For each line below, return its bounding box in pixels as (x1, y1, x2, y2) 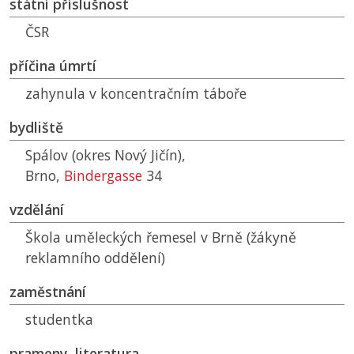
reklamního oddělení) (25, 248, 165, 268)
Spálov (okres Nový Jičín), (25, 145, 186, 165)
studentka (25, 310, 93, 330)
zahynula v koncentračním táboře (25, 84, 247, 104)
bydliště (9, 118, 63, 137)
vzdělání (9, 200, 64, 220)
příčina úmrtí (9, 56, 96, 76)
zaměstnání (9, 282, 86, 302)
